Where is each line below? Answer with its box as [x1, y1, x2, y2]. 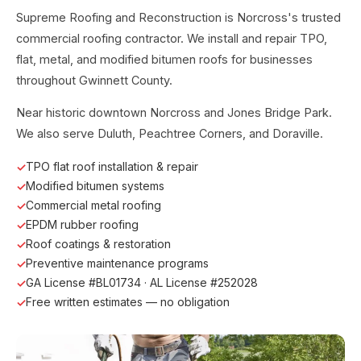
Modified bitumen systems [26, 179, 164, 193]
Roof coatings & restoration [26, 237, 171, 251]
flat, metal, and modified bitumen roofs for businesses [16, 52, 313, 66]
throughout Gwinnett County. [16, 73, 172, 87]
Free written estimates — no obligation [26, 295, 230, 309]
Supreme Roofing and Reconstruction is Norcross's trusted [16, 10, 341, 24]
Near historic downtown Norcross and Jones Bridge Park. [16, 106, 332, 120]
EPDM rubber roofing [26, 218, 139, 232]
